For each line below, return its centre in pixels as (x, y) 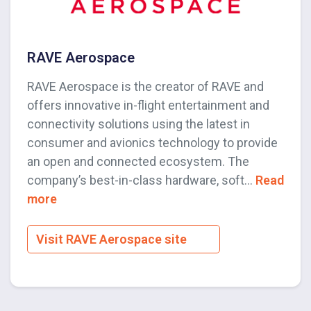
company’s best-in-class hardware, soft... (141, 180)
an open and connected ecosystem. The (138, 162)
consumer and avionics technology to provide (152, 143)
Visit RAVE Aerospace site (113, 239)
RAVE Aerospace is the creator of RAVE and (145, 87)
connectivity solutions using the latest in (138, 124)
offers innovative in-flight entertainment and (148, 106)
